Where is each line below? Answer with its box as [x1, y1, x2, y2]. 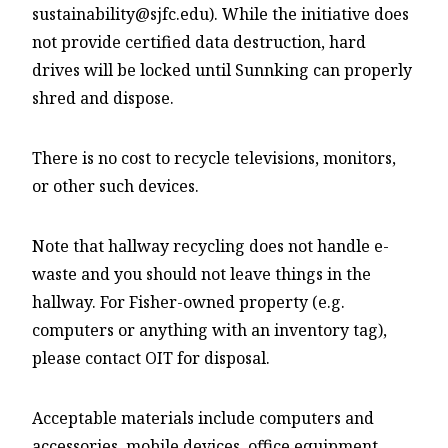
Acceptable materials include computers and [32, 407, 374, 430]
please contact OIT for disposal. [32, 347, 270, 370]
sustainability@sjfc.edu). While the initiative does [32, 3, 409, 26]
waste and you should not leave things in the [32, 263, 371, 286]
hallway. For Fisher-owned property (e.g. [32, 291, 345, 314]
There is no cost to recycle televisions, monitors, [32, 147, 396, 170]
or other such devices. [32, 175, 199, 198]
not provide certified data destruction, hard [32, 31, 366, 54]
